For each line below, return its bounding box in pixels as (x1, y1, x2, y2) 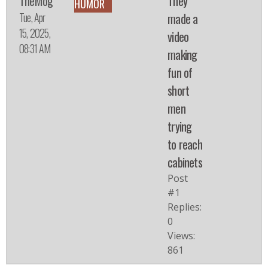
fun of (167, 63, 193, 82)
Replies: (167, 200, 202, 214)
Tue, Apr (19, 10, 45, 26)
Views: (167, 229, 196, 243)
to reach (167, 135, 202, 154)
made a (167, 10, 198, 28)
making (167, 45, 197, 64)
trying (167, 117, 192, 136)
